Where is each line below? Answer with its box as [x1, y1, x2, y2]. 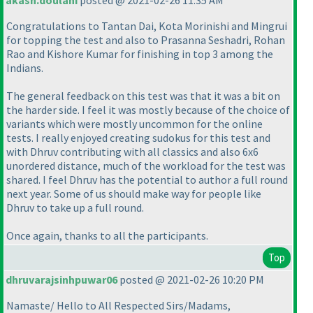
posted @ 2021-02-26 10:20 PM [117, 272, 264, 286]
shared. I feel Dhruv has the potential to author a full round [6, 173, 288, 187]
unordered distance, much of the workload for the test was [6, 159, 286, 173]
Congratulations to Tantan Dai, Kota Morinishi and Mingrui [6, 19, 287, 33]
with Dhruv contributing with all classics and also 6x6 [6, 145, 259, 159]
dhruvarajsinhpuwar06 [6, 272, 117, 286]
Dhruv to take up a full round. [6, 201, 144, 214]
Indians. [6, 61, 43, 75]
